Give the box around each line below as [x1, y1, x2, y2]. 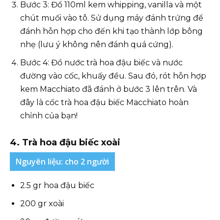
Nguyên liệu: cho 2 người [16, 156, 109, 167]
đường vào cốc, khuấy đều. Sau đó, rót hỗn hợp [20, 71, 206, 81]
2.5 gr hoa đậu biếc [20, 181, 94, 190]
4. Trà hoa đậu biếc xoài [10, 137, 120, 148]
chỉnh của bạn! [20, 111, 78, 120]
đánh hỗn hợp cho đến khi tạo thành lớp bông [20, 27, 203, 36]
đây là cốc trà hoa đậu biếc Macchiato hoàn [20, 98, 189, 107]
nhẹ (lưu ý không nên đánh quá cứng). [20, 40, 173, 49]
